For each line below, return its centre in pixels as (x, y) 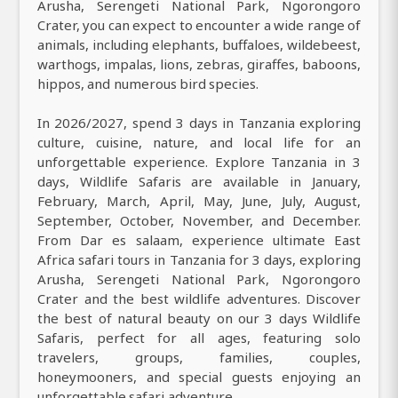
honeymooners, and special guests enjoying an (199, 377)
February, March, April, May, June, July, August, (199, 201)
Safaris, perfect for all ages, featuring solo (199, 338)
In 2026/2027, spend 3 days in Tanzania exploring (199, 123)
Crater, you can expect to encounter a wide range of (199, 25)
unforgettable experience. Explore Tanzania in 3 (199, 162)
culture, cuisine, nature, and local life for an (199, 143)
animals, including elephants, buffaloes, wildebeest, (199, 45)
